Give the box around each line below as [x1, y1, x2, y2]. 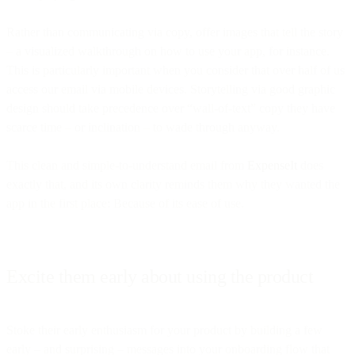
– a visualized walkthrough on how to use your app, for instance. [6, 44, 330, 58]
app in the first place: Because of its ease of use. [6, 196, 244, 210]
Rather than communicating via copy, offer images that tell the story [6, 25, 343, 39]
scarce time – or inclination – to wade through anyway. [6, 120, 280, 134]
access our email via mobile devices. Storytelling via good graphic [6, 82, 335, 96]
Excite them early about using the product [6, 265, 314, 287]
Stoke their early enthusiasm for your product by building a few [6, 323, 323, 337]
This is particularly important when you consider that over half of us [6, 63, 345, 77]
